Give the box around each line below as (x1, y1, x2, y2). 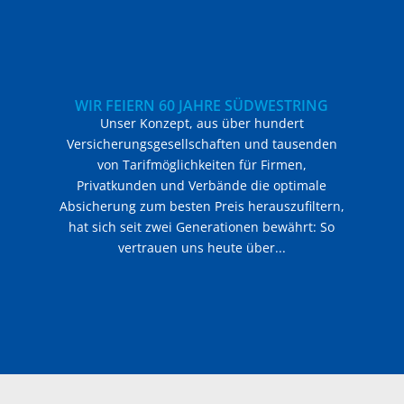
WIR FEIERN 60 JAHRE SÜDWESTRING (75, 96, 329, 116)
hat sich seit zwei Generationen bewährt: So (69, 218, 335, 236)
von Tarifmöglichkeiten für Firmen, (96, 156, 307, 174)
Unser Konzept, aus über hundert (99, 115, 304, 133)
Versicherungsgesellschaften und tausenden (66, 135, 337, 153)
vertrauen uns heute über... (117, 239, 286, 257)
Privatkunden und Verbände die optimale (77, 177, 327, 195)
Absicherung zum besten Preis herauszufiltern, (59, 197, 344, 216)
